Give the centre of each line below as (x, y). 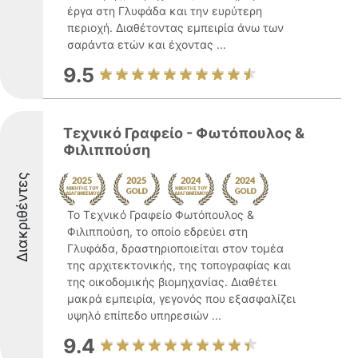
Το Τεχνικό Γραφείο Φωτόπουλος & (161, 215)
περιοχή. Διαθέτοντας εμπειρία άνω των (175, 28)
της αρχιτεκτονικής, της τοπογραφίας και (179, 265)
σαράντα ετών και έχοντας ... (147, 44)
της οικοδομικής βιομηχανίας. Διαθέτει (172, 282)
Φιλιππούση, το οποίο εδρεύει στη (157, 231)
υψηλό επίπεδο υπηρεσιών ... (144, 315)
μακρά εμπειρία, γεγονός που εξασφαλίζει (181, 298)
